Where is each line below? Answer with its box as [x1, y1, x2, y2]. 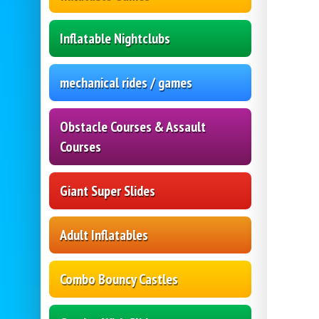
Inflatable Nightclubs [60, 29, 170, 48]
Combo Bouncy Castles [60, 270, 178, 289]
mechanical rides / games [60, 73, 192, 93]
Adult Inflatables [60, 226, 148, 245]
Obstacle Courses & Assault [60, 117, 206, 137]
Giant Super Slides [60, 182, 155, 201]
